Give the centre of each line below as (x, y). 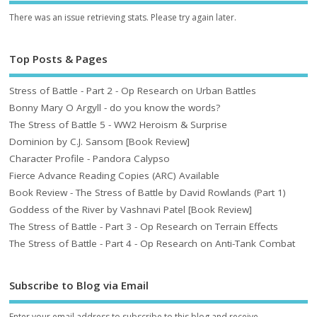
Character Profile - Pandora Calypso (90, 159)
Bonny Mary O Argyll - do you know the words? (115, 108)
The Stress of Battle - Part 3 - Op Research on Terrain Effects (144, 227)
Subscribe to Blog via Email (79, 286)
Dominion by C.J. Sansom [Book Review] (100, 142)
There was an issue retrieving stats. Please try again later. (123, 17)
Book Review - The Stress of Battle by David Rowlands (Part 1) (148, 193)
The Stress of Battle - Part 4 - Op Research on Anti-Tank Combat (152, 244)
